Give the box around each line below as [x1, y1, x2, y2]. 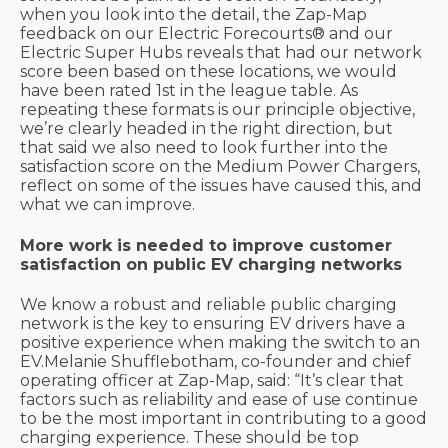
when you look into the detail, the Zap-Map [20, 5, 367, 25]
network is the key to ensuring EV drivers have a [20, 313, 405, 333]
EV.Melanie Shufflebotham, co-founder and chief [20, 351, 411, 371]
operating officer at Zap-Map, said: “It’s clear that [20, 370, 404, 390]
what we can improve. [20, 195, 203, 215]
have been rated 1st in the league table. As [20, 81, 358, 101]
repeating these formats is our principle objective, [20, 100, 415, 120]
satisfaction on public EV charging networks [20, 254, 402, 274]
